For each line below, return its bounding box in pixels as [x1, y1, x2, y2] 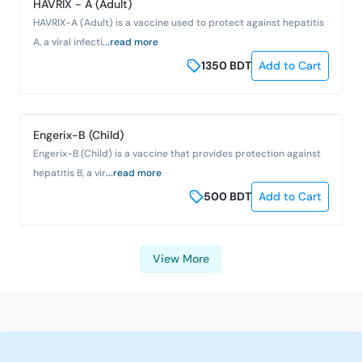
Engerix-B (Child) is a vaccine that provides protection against [33, 146, 321, 160]
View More [153, 250, 209, 266]
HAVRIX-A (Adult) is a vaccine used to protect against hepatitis [33, 15, 324, 29]
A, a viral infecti [33, 35, 103, 48]
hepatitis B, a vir [33, 166, 106, 179]
